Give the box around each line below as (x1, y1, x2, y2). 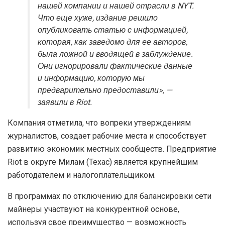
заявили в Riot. (38, 96, 92, 108)
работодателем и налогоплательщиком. (8, 170, 156, 180)
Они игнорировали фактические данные (38, 60, 192, 72)
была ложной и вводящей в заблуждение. (38, 48, 193, 60)
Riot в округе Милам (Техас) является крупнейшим (8, 157, 198, 167)
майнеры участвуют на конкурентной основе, (8, 204, 179, 214)
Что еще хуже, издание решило (38, 12, 158, 24)
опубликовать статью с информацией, (38, 24, 188, 36)
